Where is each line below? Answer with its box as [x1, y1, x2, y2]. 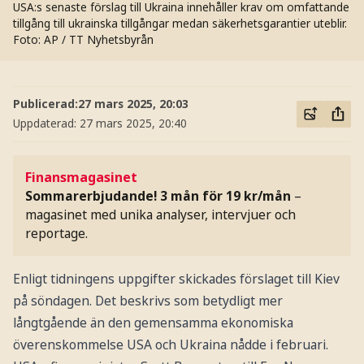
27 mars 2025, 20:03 [77, 96, 188, 112]
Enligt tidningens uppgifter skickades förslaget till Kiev [12, 270, 340, 288]
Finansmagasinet [25, 168, 138, 187]
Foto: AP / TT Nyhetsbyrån [12, 31, 154, 47]
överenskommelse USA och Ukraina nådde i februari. [12, 336, 328, 354]
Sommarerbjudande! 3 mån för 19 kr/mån [25, 187, 292, 206]
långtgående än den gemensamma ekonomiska [12, 314, 293, 332]
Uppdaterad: [12, 115, 80, 132]
